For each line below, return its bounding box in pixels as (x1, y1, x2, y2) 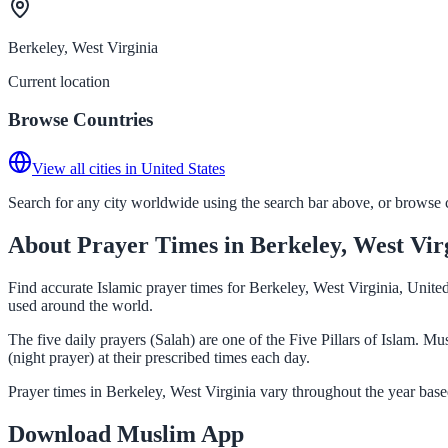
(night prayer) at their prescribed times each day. (8, 348, 310, 366)
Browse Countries (8, 109, 153, 131)
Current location (8, 72, 110, 90)
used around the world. (8, 296, 153, 314)
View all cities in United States (32, 159, 225, 177)
